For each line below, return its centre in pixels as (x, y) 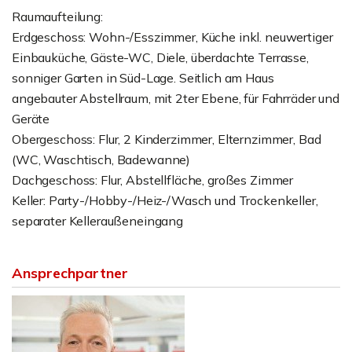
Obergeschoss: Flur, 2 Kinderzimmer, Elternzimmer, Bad (167, 139)
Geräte (31, 119)
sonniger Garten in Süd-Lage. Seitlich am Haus (143, 78)
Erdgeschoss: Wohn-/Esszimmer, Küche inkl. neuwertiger (172, 37)
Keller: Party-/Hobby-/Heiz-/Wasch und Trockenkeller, (165, 200)
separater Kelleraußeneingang (97, 221)
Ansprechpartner (70, 273)
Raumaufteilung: (57, 16)
